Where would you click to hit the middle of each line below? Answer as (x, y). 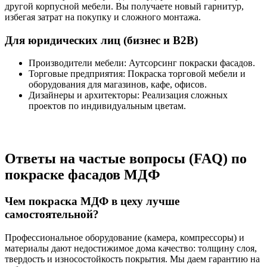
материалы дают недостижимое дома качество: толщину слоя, (131, 248)
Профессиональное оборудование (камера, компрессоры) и (125, 237)
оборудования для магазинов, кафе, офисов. (118, 85)
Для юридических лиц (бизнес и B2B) (101, 40)
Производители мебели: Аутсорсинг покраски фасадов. (142, 63)
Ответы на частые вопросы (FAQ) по (126, 159)
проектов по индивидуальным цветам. (107, 106)
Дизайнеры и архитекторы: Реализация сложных (128, 95)
